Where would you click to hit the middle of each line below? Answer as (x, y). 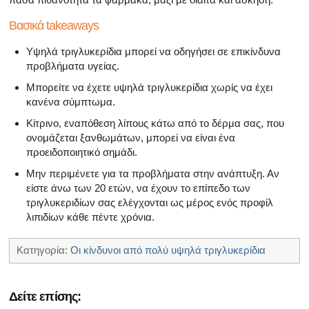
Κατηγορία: (43, 250)
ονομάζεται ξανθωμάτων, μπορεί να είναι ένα (131, 137)
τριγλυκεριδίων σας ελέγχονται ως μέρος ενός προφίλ (150, 202)
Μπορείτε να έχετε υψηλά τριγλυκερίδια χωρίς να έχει (149, 87)
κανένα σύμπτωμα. (71, 101)
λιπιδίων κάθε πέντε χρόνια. (90, 217)
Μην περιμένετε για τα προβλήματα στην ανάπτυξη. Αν (153, 173)
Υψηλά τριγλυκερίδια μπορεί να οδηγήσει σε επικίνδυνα (153, 51)
